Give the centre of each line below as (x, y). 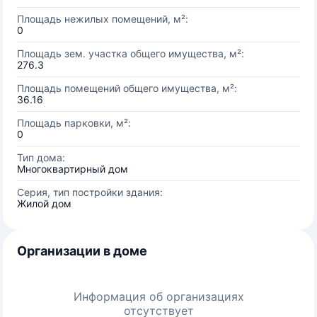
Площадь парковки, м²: (74, 123)
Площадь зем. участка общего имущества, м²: (131, 53)
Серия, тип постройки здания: (90, 192)
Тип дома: (41, 157)
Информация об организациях (158, 296)
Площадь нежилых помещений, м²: (103, 19)
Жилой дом (44, 203)
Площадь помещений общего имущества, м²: (127, 88)
